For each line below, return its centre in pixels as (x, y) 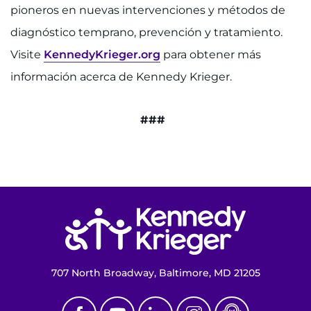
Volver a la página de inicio (260, 205)
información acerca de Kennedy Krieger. (123, 77)
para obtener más (211, 54)
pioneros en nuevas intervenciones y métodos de (148, 10)
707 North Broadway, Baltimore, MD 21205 (155, 272)
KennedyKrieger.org (102, 54)
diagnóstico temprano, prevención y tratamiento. (146, 32)
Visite (27, 54)
